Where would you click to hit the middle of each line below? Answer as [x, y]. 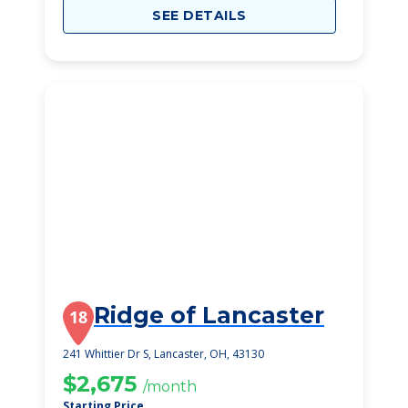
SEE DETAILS [199, 15]
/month [170, 387]
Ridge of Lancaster [209, 315]
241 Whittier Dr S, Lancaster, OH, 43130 [163, 354]
